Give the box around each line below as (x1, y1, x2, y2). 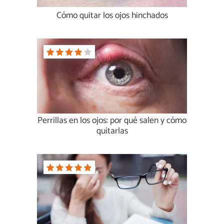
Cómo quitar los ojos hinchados (56, 8, 168, 23)
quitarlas (96, 124, 128, 139)
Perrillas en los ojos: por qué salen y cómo (37, 113, 186, 128)
